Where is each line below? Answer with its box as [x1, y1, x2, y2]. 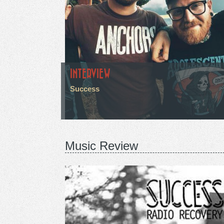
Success [70, 84, 99, 93]
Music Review [65, 139, 138, 152]
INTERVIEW [70, 68, 110, 80]
